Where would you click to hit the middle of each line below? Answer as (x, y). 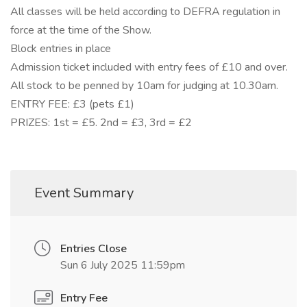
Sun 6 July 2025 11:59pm (123, 266)
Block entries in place (61, 49)
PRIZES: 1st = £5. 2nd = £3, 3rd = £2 (101, 123)
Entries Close (94, 249)
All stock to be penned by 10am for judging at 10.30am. (144, 86)
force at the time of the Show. (81, 30)
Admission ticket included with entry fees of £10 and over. (149, 67)
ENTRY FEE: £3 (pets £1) (72, 105)
